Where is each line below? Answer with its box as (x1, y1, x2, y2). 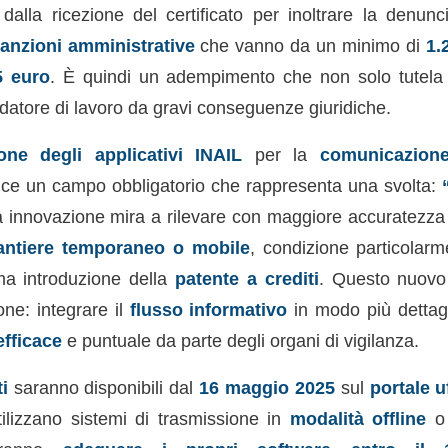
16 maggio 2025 (199, 376, 335, 398)
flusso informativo (129, 298, 288, 320)
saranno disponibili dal (7, 376, 200, 398)
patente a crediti (175, 267, 319, 289)
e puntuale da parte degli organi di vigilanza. (61, 329, 419, 351)
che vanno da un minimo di (194, 35, 426, 57)
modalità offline (289, 407, 427, 429)
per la (242, 143, 320, 165)
